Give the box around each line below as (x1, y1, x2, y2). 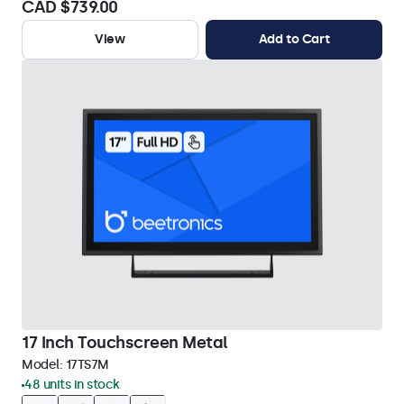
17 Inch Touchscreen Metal (22, 333, 228, 353)
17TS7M (65, 357, 109, 372)
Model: (22, 357, 66, 372)
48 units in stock (24, 377, 120, 392)
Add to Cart (258, 32, 330, 47)
